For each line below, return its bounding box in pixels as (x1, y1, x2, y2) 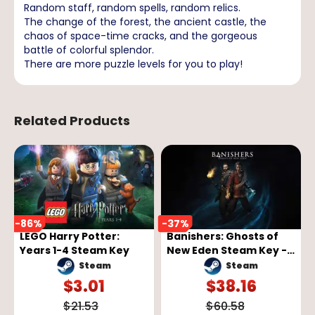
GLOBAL (167, 257, 207, 271)
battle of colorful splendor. (24, 42, 154, 57)
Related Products (14, 111, 130, 129)
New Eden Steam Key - (167, 243, 287, 257)
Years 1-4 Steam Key (20, 243, 129, 257)
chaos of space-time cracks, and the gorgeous (24, 28, 257, 43)
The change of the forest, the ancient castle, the (24, 14, 266, 29)
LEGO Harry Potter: (20, 229, 120, 243)
